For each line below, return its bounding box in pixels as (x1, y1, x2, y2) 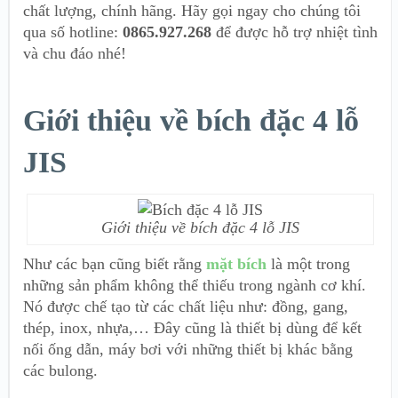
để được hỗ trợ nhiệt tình (211, 23, 378, 42)
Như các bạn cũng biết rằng (23, 255, 206, 274)
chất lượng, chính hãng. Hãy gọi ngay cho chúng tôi (23, 2, 361, 20)
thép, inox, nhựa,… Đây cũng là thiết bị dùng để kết (23, 319, 362, 338)
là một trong (267, 255, 350, 274)
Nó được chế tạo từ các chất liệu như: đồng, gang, (23, 298, 348, 316)
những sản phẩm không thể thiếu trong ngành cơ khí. (23, 276, 366, 295)
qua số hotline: (23, 23, 123, 42)
